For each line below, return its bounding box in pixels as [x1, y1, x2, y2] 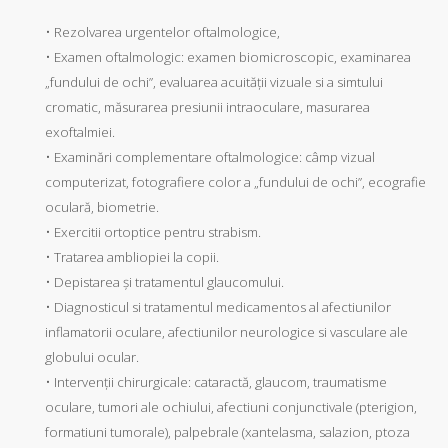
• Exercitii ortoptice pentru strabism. [45, 223, 261, 242]
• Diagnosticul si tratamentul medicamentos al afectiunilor [45, 298, 391, 317]
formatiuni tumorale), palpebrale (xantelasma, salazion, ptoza [45, 423, 410, 442]
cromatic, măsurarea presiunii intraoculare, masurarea [45, 98, 370, 117]
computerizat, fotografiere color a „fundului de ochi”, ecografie [45, 173, 426, 192]
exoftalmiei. [45, 123, 115, 142]
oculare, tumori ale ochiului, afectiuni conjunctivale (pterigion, [45, 398, 417, 417]
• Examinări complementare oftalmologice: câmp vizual [45, 148, 375, 167]
